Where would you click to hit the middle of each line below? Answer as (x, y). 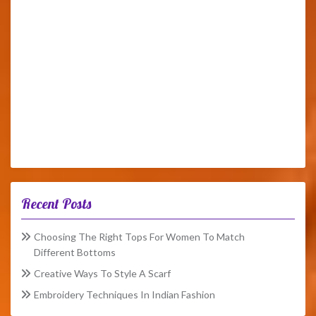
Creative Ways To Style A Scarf (102, 274)
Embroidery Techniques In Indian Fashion (124, 295)
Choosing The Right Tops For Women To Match (139, 237)
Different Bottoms (75, 253)
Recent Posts (56, 204)
